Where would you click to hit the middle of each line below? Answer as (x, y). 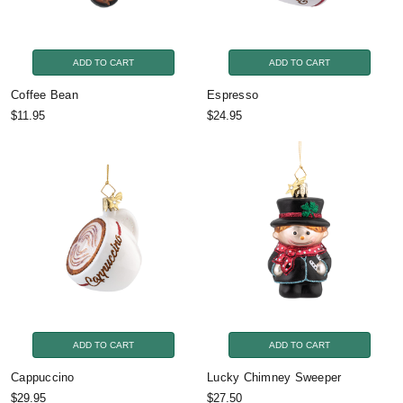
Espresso (233, 94)
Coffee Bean (45, 94)
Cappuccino (43, 377)
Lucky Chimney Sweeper (274, 377)
